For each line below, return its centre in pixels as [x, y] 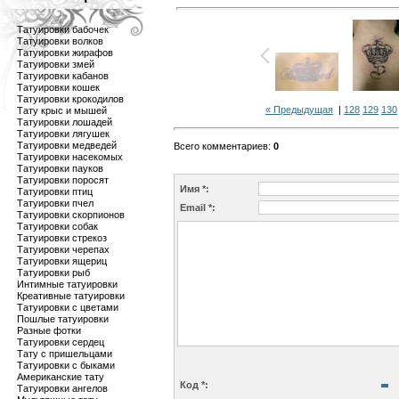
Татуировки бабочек [63, 29]
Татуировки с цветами [68, 307]
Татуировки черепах [63, 249]
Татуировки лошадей [65, 122]
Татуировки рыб [53, 273]
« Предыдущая [299, 110]
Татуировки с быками [66, 365]
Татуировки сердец [61, 342]
